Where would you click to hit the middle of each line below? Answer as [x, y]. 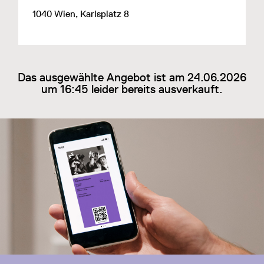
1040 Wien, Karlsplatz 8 [80, 14]
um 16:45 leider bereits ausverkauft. [132, 89]
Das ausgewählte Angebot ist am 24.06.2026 [132, 77]
